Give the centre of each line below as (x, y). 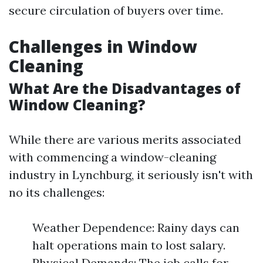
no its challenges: (57, 192)
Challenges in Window (103, 46)
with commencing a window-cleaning (112, 157)
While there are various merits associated (125, 139)
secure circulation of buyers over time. (116, 10)
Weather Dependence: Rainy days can (136, 227)
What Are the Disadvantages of (125, 88)
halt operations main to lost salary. (129, 245)
